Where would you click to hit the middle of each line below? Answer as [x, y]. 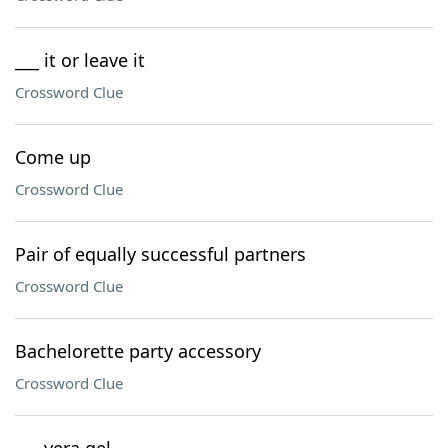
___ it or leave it [80, 60]
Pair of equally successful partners [160, 254]
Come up [53, 157]
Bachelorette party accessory [138, 351]
